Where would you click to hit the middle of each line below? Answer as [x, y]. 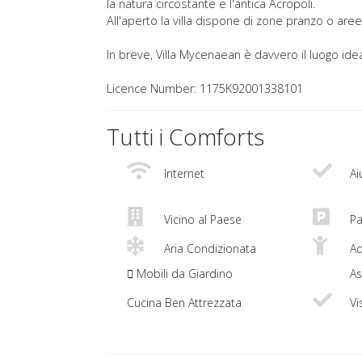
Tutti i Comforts [185, 137]
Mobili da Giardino [183, 274]
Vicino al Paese [201, 220]
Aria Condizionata [208, 249]
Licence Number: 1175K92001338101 [205, 89]
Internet [183, 174]
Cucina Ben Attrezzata [184, 303]
